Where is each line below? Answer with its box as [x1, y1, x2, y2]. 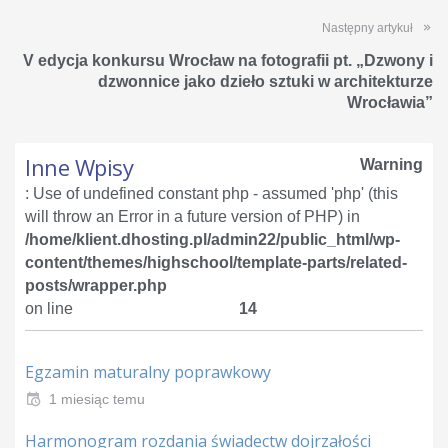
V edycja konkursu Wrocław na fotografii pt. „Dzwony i [23, 51, 433, 69]
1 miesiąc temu [49, 390, 145, 407]
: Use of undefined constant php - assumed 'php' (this [25, 184, 398, 202]
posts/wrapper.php [25, 276, 167, 294]
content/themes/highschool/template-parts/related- [25, 253, 407, 271]
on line [25, 299, 73, 317]
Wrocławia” [347, 93, 433, 111]
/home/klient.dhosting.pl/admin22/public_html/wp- [25, 230, 400, 248]
